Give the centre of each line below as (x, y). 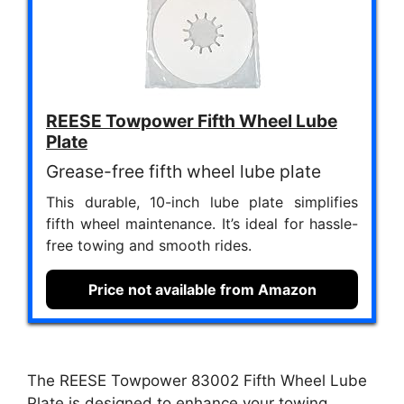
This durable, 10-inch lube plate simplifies (202, 202)
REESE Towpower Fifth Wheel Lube (192, 121)
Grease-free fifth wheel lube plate (184, 172)
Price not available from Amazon (202, 290)
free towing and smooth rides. (149, 246)
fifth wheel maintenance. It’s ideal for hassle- (202, 224)
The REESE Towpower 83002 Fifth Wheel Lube (197, 380)
